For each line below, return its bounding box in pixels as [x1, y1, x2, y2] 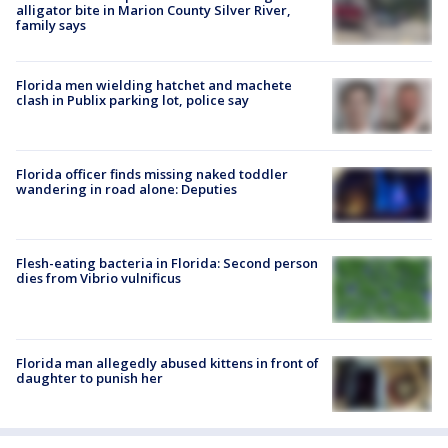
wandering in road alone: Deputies [16, 179, 237, 198]
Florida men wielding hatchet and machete [16, 75, 292, 94]
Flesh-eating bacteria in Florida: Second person [16, 253, 318, 272]
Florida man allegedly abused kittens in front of [16, 353, 319, 372]
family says [16, 16, 86, 35]
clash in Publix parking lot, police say [16, 90, 249, 109]
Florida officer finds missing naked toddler [16, 164, 288, 183]
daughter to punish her [16, 368, 163, 387]
